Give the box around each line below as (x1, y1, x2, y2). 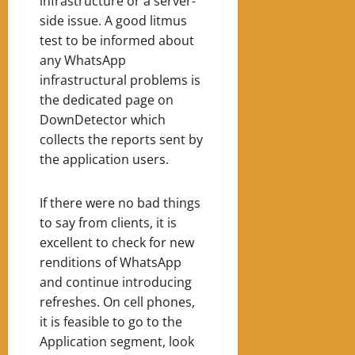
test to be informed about (40, 31, 194, 49)
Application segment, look (40, 332, 194, 350)
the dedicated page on (40, 90, 174, 109)
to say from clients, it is (40, 213, 177, 231)
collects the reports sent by (40, 130, 203, 148)
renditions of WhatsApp (40, 253, 181, 271)
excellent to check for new (40, 233, 194, 251)
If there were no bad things (40, 193, 200, 212)
